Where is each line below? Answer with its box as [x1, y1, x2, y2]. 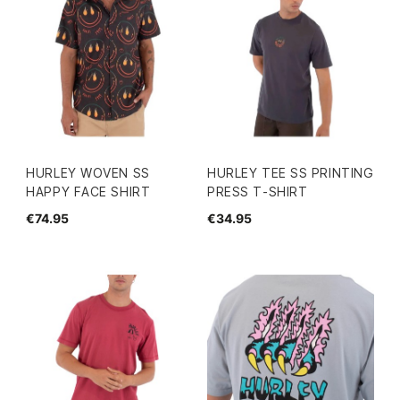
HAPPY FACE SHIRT [26, 183, 151, 199]
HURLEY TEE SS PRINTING [207, 164, 374, 180]
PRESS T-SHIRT [207, 183, 308, 199]
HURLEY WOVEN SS [26, 164, 150, 180]
